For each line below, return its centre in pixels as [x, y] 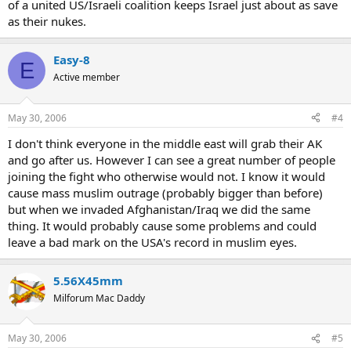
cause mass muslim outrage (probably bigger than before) [165, 192]
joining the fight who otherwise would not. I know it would [166, 176]
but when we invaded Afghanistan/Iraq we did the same [159, 209]
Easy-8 [72, 60]
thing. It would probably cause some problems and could [162, 225]
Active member [87, 77]
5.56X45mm [88, 280]
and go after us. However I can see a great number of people [172, 159]
